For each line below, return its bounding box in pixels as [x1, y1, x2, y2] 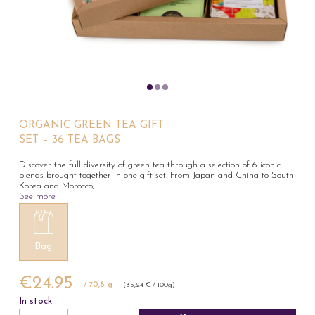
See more [18, 192, 56, 202]
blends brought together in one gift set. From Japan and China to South [18, 171, 294, 181]
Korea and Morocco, [18, 181, 98, 191]
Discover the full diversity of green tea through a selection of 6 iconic [18, 160, 281, 170]
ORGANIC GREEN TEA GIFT [18, 120, 164, 131]
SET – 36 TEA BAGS [18, 135, 120, 146]
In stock [18, 297, 52, 307]
